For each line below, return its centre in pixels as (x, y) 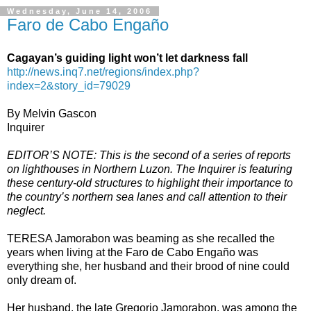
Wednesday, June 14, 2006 (79, 11)
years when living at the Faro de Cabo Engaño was (133, 252)
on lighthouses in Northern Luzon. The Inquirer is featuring (150, 169)
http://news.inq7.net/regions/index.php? (103, 72)
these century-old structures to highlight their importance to (150, 183)
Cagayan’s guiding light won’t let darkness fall (127, 58)
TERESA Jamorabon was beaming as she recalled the (141, 238)
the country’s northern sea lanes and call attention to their (147, 196)
